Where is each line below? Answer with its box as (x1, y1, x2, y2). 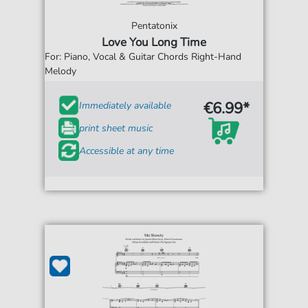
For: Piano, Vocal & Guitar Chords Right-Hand (45, 50, 242, 64)
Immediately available (79, 98, 172, 112)
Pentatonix (131, 19, 177, 33)
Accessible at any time (79, 144, 175, 157)
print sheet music (79, 121, 153, 135)
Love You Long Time (102, 34, 206, 51)
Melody (45, 65, 77, 78)
